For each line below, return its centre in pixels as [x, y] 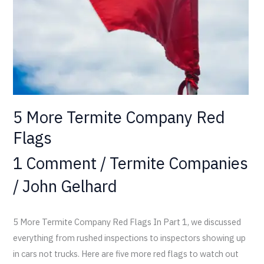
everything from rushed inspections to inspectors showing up [130, 238]
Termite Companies [179, 163]
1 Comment [55, 163]
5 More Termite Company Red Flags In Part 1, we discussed [127, 222]
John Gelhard [70, 186]
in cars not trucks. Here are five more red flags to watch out [126, 254]
